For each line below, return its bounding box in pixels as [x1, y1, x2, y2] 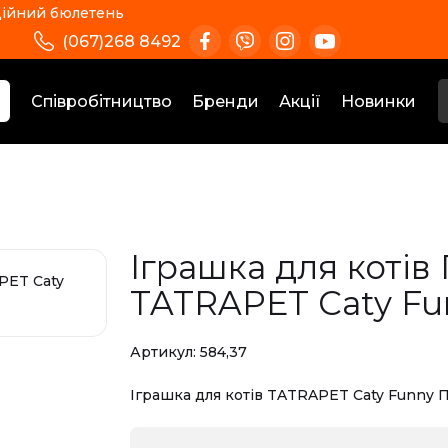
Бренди [192, 91, 259, 111]
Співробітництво [31, 91, 172, 111]
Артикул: [130, 342, 201, 361]
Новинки [341, 91, 416, 111]
